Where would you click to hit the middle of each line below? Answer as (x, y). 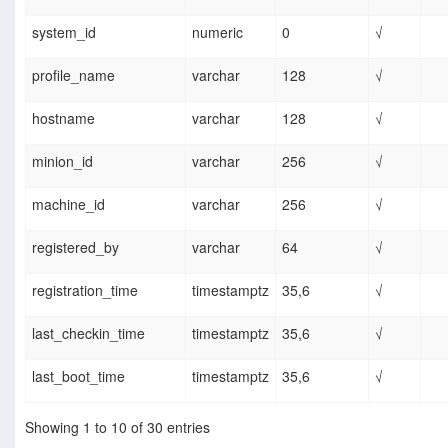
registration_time (85, 290)
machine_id (68, 204)
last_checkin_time (88, 333)
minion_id (62, 161)
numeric (217, 32)
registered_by (75, 247)
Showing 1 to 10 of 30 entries (117, 427)
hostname (63, 118)
